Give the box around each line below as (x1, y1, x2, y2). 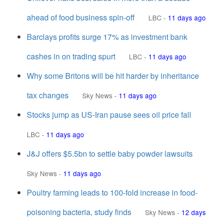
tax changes (27, 90, 69, 101)
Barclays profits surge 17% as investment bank (27, 31, 187, 42)
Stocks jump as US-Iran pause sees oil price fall (27, 109, 191, 120)
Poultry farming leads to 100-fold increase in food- (27, 187, 198, 198)
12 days (182, 207, 206, 217)
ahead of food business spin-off (27, 12, 135, 23)
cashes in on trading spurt (27, 51, 115, 62)
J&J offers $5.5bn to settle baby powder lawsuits (27, 148, 193, 159)
